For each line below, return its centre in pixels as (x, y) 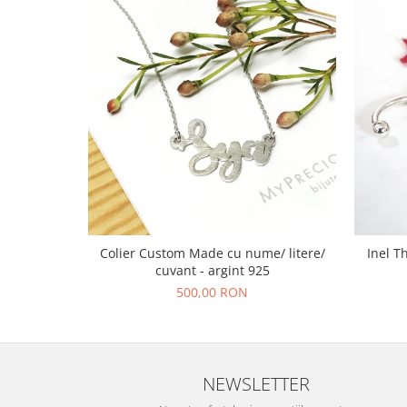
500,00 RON (212, 292)
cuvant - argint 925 (212, 270)
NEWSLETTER (256, 383)
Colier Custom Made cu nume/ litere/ (212, 253)
